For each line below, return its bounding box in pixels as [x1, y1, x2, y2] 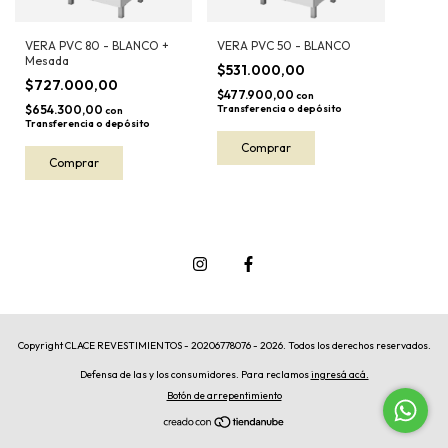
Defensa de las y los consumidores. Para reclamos [79, 368, 309, 381]
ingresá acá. [310, 368, 369, 381]
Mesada [25, 53, 69, 69]
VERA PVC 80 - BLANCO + [25, 38, 169, 54]
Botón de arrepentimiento [166, 389, 282, 402]
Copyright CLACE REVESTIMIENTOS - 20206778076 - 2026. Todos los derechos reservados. [17, 339, 431, 352]
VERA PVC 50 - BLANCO [217, 38, 352, 54]
